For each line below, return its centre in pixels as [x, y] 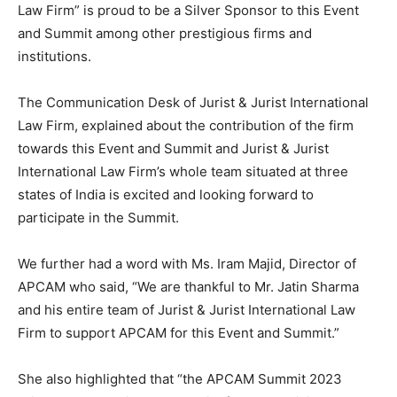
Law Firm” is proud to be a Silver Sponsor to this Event [188, 11]
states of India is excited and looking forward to [166, 195]
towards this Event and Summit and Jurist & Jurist [173, 149]
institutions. [54, 57]
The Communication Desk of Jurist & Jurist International [193, 103]
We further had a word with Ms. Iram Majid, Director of [187, 264]
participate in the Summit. [98, 218]
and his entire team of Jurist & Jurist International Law [187, 310]
